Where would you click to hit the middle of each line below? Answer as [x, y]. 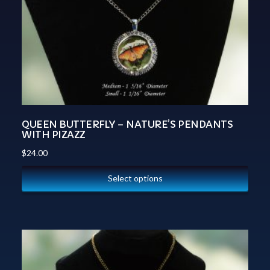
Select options [135, 178]
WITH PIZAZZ [54, 134]
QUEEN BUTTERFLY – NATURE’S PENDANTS [127, 124]
